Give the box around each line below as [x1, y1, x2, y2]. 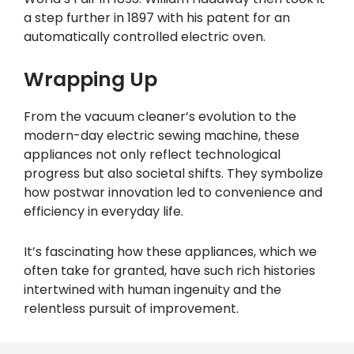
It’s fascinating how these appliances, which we [24, 243, 317, 261]
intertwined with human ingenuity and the [24, 281, 281, 299]
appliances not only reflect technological [24, 145, 281, 164]
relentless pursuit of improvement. [24, 299, 239, 318]
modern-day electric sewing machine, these [24, 126, 299, 145]
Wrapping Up [24, 65, 157, 93]
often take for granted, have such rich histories [24, 262, 315, 280]
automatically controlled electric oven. [24, 27, 265, 46]
